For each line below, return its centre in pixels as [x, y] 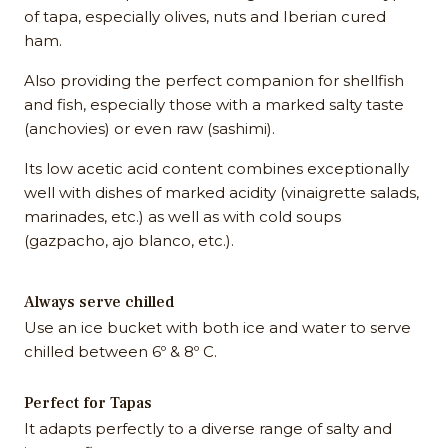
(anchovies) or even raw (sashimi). [149, 129]
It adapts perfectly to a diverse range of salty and [208, 429]
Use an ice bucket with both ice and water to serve [217, 328]
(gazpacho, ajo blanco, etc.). [129, 241]
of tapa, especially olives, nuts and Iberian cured [205, 17]
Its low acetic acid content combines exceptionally [216, 169]
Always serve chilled [99, 302]
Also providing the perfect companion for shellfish [214, 81]
